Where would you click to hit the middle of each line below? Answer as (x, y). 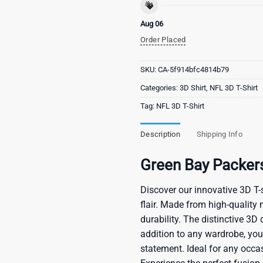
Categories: (160, 88)
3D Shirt (193, 88)
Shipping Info (219, 134)
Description (160, 134)
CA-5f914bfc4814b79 (193, 70)
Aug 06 (152, 23)
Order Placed (163, 39)
